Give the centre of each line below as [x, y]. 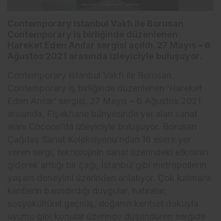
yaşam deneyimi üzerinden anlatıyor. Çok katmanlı [110, 178]
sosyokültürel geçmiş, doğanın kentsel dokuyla [103, 204]
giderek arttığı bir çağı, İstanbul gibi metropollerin [107, 165]
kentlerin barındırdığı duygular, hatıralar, [87, 191]
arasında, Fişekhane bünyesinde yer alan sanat [103, 114]
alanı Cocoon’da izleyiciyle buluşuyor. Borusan [102, 127]
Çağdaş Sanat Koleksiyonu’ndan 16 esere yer [99, 140]
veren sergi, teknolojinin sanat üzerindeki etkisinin [108, 152]
